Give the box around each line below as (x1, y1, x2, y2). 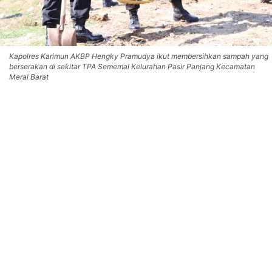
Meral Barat (9, 72, 49, 82)
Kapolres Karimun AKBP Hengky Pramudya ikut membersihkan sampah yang (9, 52, 268, 61)
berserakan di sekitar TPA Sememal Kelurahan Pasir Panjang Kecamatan (9, 62, 255, 72)
